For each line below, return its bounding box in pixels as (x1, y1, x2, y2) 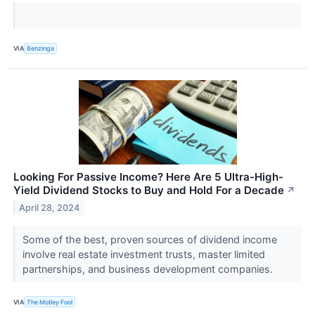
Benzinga (27, 44, 55, 53)
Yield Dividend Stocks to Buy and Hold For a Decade (13, 184, 284, 198)
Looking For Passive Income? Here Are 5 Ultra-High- (13, 170, 283, 184)
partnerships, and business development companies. (22, 263, 276, 276)
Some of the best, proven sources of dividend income (22, 233, 277, 246)
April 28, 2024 (19, 202, 80, 213)
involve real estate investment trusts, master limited (22, 248, 265, 261)
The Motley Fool (27, 297, 73, 306)
